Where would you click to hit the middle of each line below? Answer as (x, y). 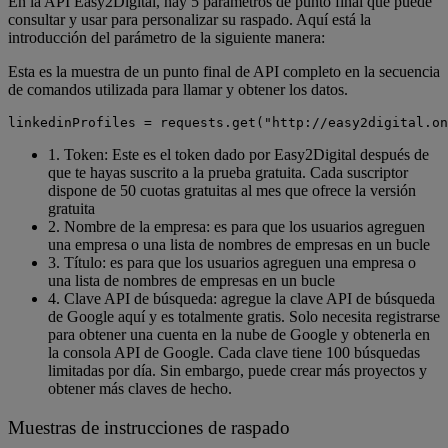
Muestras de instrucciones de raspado (149, 427)
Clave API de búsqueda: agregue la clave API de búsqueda (249, 299)
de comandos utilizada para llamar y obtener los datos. (178, 90)
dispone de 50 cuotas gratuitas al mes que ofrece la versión (232, 191)
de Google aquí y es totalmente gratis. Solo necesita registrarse (244, 317)
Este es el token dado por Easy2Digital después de (270, 155)
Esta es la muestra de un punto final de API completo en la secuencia (224, 72)
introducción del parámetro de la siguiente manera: (166, 38)
